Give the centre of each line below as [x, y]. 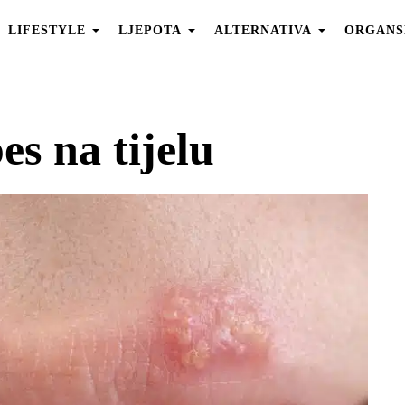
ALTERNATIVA [263, 30]
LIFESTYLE [47, 30]
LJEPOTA [150, 30]
